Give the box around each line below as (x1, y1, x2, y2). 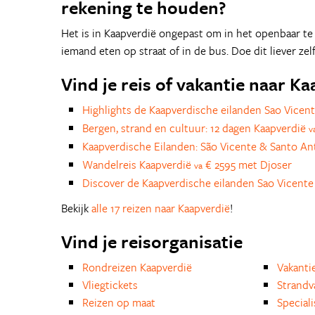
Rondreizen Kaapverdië (82, 259, 192, 276)
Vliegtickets (82, 276, 138, 293)
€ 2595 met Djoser (202, 156, 292, 173)
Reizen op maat (82, 294, 155, 311)
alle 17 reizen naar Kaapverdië (91, 200, 230, 217)
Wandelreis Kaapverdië (82, 156, 194, 173)
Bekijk (61, 200, 91, 217)
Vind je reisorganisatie (61, 229, 243, 255)
